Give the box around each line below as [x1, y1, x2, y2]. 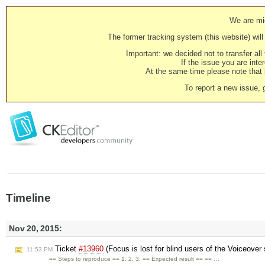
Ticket [53, 244, 79, 254]
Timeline [6, 192, 51, 204]
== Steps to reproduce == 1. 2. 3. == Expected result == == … [49, 256, 220, 263]
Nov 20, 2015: [9, 224, 62, 233]
